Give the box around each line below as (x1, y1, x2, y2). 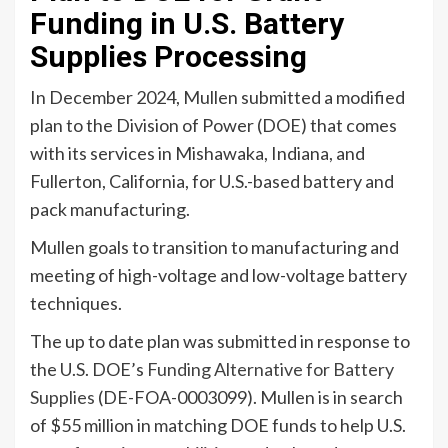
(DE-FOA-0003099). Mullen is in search (95, 386, 403, 408)
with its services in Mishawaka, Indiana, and (30, 142, 365, 164)
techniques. (30, 292, 122, 314)
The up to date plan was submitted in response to (30, 330, 410, 352)
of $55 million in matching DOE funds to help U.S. (30, 414, 406, 436)
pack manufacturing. (30, 198, 190, 220)
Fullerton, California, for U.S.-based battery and (30, 170, 394, 192)
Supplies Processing (30, 39, 307, 74)
